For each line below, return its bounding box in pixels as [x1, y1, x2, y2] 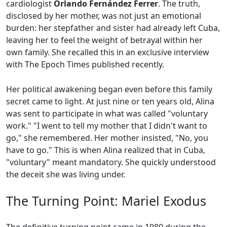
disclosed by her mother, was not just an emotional [6, 10, 201, 22]
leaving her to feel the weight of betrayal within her [6, 34, 203, 46]
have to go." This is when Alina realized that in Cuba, [6, 144, 205, 156]
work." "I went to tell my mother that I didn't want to [6, 120, 207, 132]
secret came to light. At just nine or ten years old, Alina [6, 96, 214, 107]
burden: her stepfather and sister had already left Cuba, [6, 22, 220, 34]
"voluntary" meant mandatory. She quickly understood [6, 157, 216, 168]
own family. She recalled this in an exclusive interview [6, 47, 209, 58]
